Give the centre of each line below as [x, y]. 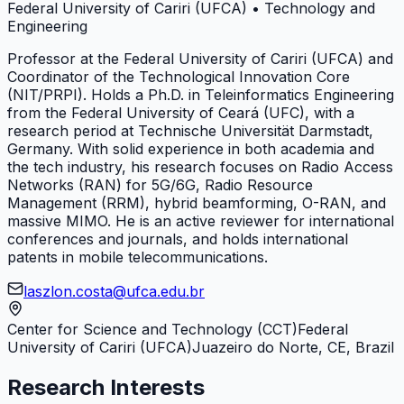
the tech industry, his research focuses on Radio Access [200, 166]
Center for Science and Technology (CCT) [152, 329]
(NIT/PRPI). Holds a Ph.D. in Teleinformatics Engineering [201, 94]
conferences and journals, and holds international [178, 239]
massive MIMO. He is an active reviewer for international [201, 220]
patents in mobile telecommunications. [138, 257]
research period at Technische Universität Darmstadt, [190, 130]
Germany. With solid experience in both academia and [191, 148]
